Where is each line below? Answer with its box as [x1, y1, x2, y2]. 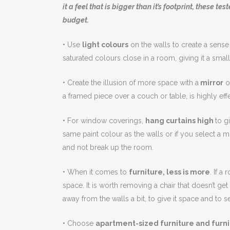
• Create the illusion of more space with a [63, 79, 199, 87]
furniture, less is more [129, 168, 210, 177]
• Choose [63, 219, 95, 228]
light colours [82, 41, 128, 49]
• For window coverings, [63, 117, 145, 125]
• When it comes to [63, 168, 129, 177]
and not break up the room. [63, 143, 154, 152]
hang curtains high [145, 117, 215, 125]
